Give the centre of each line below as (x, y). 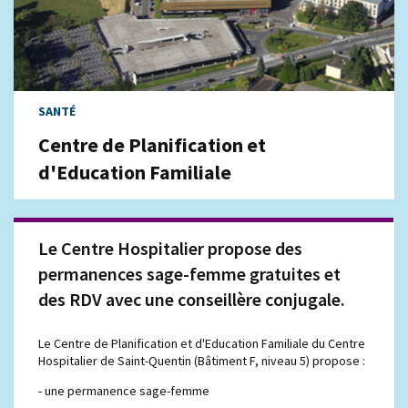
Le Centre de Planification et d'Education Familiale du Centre (202, 343)
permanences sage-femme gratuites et (190, 273)
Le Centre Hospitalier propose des (171, 248)
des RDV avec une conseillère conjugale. (192, 299)
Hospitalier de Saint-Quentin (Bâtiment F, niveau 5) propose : (202, 360)
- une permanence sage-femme (124, 390)
